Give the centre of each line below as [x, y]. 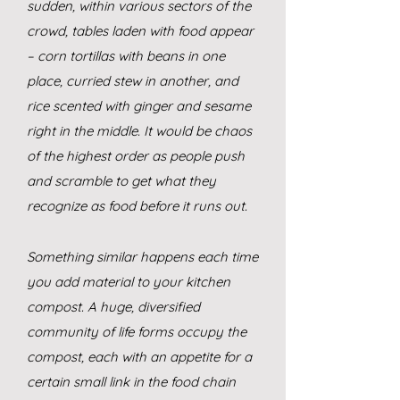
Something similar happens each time [142, 257]
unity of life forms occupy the [157, 332]
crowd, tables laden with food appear [140, 31]
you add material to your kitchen [129, 282]
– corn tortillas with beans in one [126, 56]
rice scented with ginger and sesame [139, 106]
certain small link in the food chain [131, 382]
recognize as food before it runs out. [137, 206]
